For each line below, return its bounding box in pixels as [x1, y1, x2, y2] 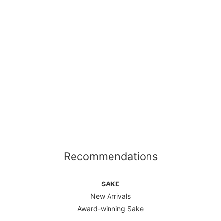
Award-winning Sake [77, 204, 144, 213]
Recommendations [63, 150, 158, 163]
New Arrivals [90, 192, 131, 200]
